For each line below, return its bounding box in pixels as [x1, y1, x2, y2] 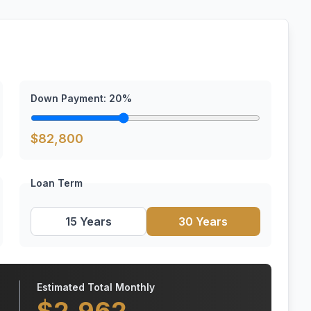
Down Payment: [31, 92, 109, 104]
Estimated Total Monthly [37, 281, 155, 293]
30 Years [178, 215, 228, 228]
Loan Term [31, 177, 83, 189]
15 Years [65, 215, 112, 228]
